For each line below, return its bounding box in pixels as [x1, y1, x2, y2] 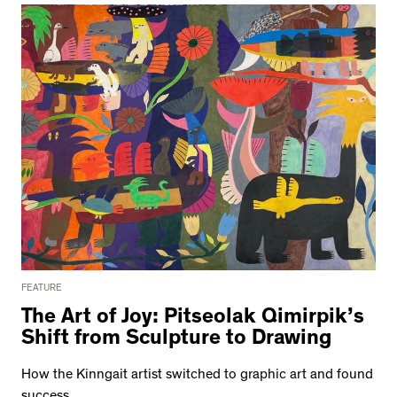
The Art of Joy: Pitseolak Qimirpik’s [21, 308, 364, 331]
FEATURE [21, 284, 62, 295]
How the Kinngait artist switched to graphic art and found [21, 369, 373, 384]
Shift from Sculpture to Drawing [21, 330, 331, 352]
